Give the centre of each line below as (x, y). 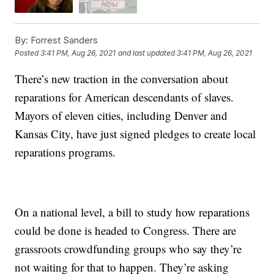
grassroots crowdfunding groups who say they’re (128, 248)
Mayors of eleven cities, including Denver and (121, 115)
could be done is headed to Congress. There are (126, 230)
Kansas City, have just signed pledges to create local (135, 133)
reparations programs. (65, 152)
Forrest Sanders (63, 40)
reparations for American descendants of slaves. (124, 97)
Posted (28, 53)
